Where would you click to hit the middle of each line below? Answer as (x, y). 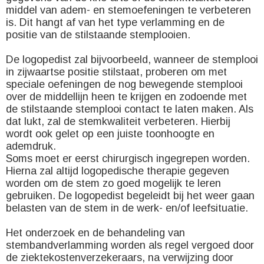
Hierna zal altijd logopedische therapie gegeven (118, 171)
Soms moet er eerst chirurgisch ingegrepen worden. (128, 159)
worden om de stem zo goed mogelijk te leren (113, 183)
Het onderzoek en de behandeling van (95, 233)
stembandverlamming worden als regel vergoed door (130, 245)
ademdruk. (31, 146)
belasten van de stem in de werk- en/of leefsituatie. (127, 208)
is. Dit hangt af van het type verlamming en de (115, 22)
